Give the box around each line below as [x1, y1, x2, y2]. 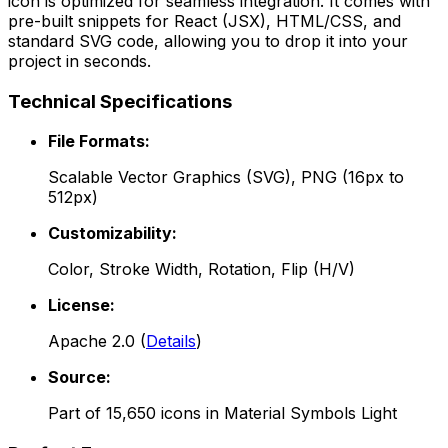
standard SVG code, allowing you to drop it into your [8, 30, 408, 51]
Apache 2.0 [48, 331, 135, 352]
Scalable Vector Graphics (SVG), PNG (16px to [48, 167, 404, 188]
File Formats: [48, 131, 150, 152]
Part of [48, 403, 106, 424]
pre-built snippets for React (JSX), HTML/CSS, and [8, 10, 401, 31]
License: [48, 295, 115, 316]
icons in [156, 403, 224, 424]
